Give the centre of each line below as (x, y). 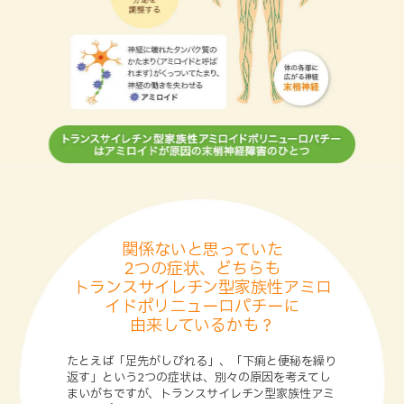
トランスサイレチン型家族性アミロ (202, 289)
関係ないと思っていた (202, 251)
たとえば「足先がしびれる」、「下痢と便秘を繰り (202, 362)
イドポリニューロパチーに (202, 308)
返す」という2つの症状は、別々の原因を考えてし (199, 378)
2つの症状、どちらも (202, 270)
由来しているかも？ (202, 326)
